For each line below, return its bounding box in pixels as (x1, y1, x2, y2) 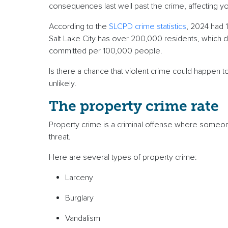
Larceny (65, 173, 99, 183)
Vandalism (65, 213, 104, 224)
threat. (49, 132, 77, 142)
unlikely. (49, 78, 78, 89)
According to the (49, 21, 109, 32)
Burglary (65, 193, 98, 204)
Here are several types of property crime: (49, 152, 201, 163)
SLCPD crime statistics (109, 21, 186, 32)
